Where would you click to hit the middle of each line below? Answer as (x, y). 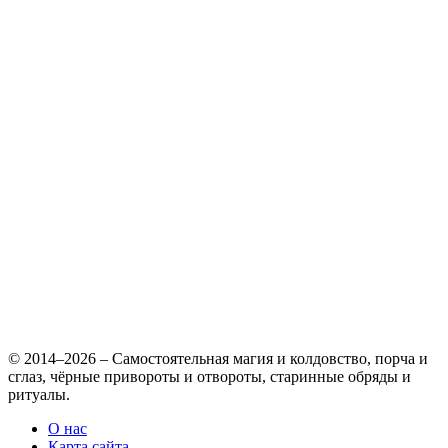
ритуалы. (39, 394)
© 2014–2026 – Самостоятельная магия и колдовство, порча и (218, 358)
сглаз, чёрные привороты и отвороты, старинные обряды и (209, 376)
